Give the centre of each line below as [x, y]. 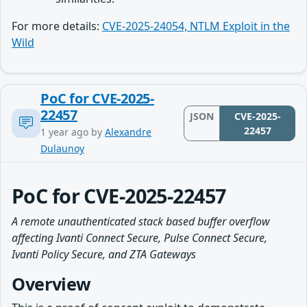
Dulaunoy [62, 148]
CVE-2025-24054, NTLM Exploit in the [196, 26]
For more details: [57, 26]
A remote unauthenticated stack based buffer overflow [141, 221]
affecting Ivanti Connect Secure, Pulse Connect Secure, [139, 237]
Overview [51, 283]
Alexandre [128, 132]
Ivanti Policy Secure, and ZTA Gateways [104, 254]
